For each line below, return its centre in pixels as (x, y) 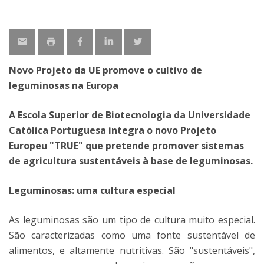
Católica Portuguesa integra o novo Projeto (113, 130)
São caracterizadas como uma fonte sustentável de (132, 235)
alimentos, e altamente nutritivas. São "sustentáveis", (132, 250)
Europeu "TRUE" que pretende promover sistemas (126, 146)
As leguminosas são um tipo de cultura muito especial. (132, 220)
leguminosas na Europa (64, 85)
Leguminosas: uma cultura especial (92, 190)
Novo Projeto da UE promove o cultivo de (105, 70)
